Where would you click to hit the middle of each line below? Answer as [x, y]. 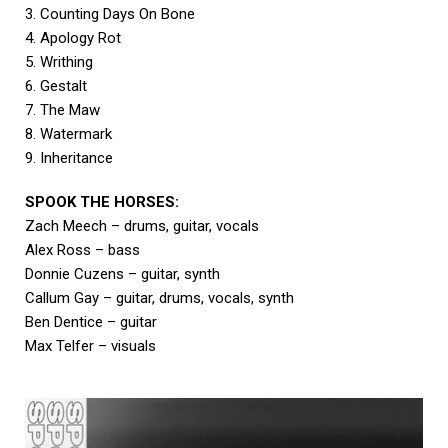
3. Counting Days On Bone [110, 14]
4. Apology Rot [73, 38]
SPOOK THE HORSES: [102, 202]
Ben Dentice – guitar [91, 322]
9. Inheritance [69, 158]
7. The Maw [62, 110]
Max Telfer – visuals [90, 346]
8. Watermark [68, 134]
